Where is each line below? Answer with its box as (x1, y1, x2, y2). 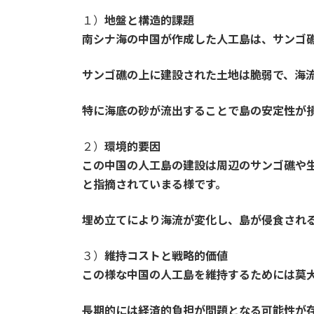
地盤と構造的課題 (104, 13, 194, 27)
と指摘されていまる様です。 (82, 177, 226, 191)
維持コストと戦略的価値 (104, 249, 228, 263)
